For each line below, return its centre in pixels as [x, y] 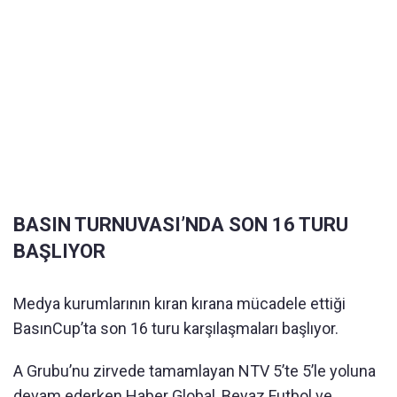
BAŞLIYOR [59, 252]
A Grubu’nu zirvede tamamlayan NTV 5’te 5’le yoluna [195, 371]
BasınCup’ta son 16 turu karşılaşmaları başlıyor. [176, 329]
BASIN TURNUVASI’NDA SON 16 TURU [181, 225]
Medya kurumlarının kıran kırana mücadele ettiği [179, 304]
